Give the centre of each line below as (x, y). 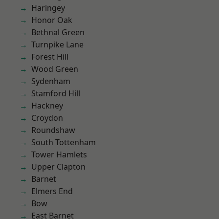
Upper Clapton (58, 167)
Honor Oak (52, 20)
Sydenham (51, 81)
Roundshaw (53, 130)
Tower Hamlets (59, 154)
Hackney (47, 106)
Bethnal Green (58, 32)
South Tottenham (64, 142)
